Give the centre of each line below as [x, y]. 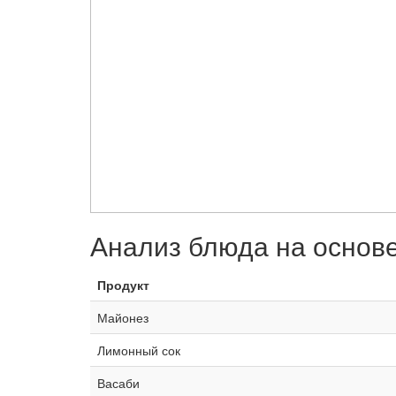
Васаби [118, 382]
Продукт [123, 284]
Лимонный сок [139, 350]
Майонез [123, 317]
